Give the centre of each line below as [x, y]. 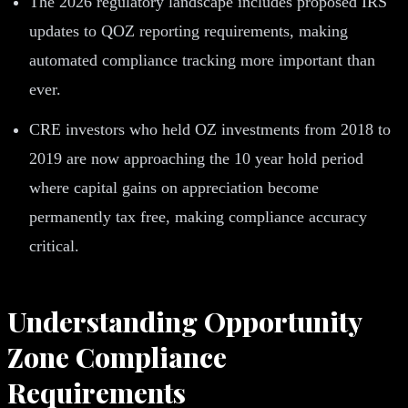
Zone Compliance [117, 357]
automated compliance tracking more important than [202, 60]
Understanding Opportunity [184, 321]
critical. [54, 245]
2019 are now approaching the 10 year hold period [196, 158]
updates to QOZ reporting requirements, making [189, 31]
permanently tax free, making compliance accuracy [198, 216]
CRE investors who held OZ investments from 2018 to [210, 129]
